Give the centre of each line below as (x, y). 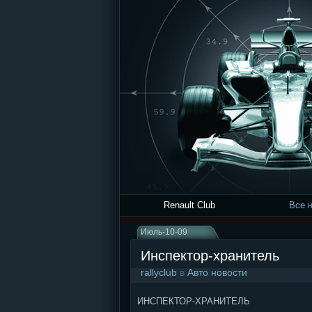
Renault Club (189, 205)
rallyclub (159, 272)
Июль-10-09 (164, 232)
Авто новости (217, 272)
